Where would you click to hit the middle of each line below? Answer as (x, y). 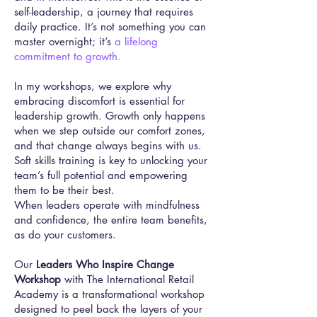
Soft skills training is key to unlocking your (111, 160)
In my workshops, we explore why (93, 86)
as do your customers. (65, 235)
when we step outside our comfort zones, (110, 131)
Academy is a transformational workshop (109, 294)
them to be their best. (64, 190)
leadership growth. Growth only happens (110, 116)
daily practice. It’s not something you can (110, 27)
